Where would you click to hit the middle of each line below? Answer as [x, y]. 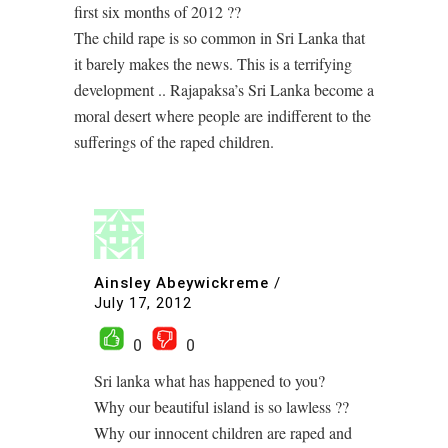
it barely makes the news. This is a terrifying [213, 63]
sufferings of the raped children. [174, 141]
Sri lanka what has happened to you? [209, 380]
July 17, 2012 [143, 302]
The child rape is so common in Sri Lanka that [219, 37]
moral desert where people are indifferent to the [222, 115]
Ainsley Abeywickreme [181, 283]
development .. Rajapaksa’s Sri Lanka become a [224, 89]
